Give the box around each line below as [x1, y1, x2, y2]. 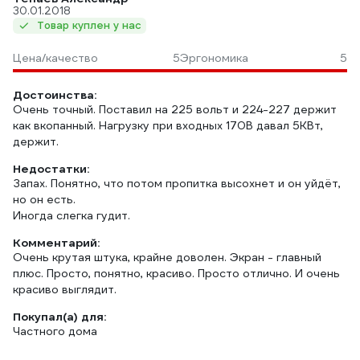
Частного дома [13, 324, 97, 338]
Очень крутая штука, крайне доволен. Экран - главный [13, 250, 321, 264]
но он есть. [13, 192, 76, 207]
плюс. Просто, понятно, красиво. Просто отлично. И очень [13, 266, 340, 280]
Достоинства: [13, 88, 96, 102]
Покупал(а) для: [13, 309, 106, 324]
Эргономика [180, 51, 248, 65]
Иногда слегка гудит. [13, 208, 130, 223]
